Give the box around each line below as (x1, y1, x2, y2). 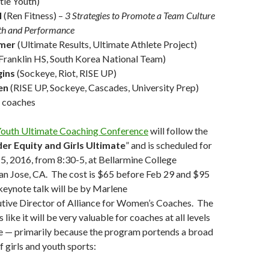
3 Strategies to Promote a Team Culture (65, 10, 215, 21)
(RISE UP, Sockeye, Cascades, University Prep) (8, 82, 199, 93)
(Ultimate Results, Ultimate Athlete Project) (17, 38, 197, 50)
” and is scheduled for (125, 139, 212, 151)
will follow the (148, 125, 208, 136)
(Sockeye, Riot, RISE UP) (17, 67, 116, 79)
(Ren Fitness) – (2, 10, 65, 21)
